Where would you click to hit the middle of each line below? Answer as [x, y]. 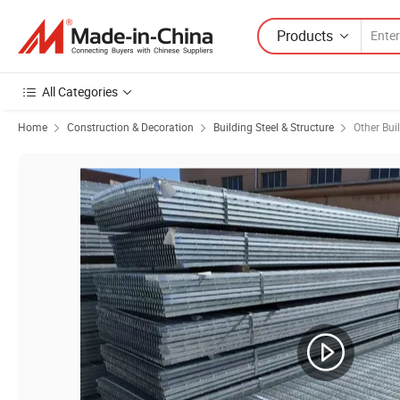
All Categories [80, 92]
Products [305, 35]
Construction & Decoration [130, 127]
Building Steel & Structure [274, 127]
